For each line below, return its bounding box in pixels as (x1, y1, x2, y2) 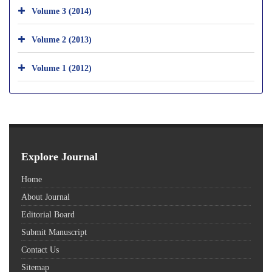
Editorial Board (21, 208, 75, 220)
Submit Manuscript (21, 225, 87, 237)
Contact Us (21, 243, 59, 255)
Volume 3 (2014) (32, 4, 92, 16)
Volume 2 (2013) (32, 33, 92, 45)
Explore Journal (21, 148, 98, 163)
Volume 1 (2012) (32, 61, 92, 73)
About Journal (21, 190, 70, 202)
